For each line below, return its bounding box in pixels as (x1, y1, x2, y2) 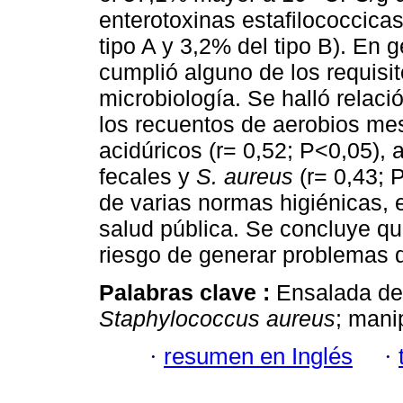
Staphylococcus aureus (99, 306, 336, 332)
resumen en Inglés (164, 344, 353, 370)
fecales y (99, 163, 196, 189)
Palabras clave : (99, 280, 276, 306)
